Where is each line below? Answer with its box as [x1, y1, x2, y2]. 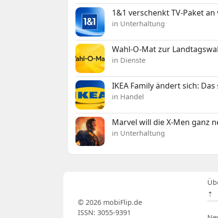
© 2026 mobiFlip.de [77, 197, 142, 207]
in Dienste [112, 55, 146, 65]
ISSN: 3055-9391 [77, 207, 131, 217]
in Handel [112, 91, 145, 101]
